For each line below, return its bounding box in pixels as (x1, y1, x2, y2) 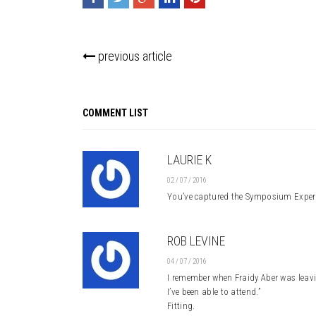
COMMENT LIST (83, 107, 148, 119)
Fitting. (167, 300, 195, 311)
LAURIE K (167, 152, 212, 167)
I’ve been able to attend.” (167, 286, 260, 297)
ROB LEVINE (167, 233, 225, 248)
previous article (95, 49, 172, 63)
